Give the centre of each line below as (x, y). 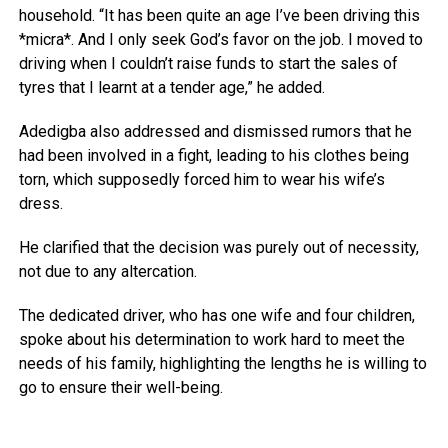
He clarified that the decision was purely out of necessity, (218, 247)
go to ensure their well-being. (120, 387)
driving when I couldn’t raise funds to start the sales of (208, 63)
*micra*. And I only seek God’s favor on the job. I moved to (220, 39)
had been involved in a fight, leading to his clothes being (213, 155)
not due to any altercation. (107, 271)
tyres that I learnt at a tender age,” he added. (171, 87)
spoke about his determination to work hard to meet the (211, 339)
